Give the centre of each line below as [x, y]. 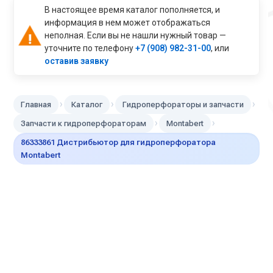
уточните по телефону [90, 48]
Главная [36, 104]
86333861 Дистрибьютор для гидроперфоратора [119, 142]
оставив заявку [77, 61]
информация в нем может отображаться [128, 22]
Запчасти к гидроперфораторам [84, 123]
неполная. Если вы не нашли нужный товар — [136, 35]
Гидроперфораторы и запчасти [183, 104]
